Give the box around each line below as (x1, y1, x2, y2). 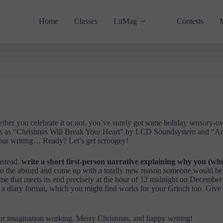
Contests (176, 17, 204, 25)
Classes (74, 17, 98, 25)
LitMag (113, 17, 137, 25)
